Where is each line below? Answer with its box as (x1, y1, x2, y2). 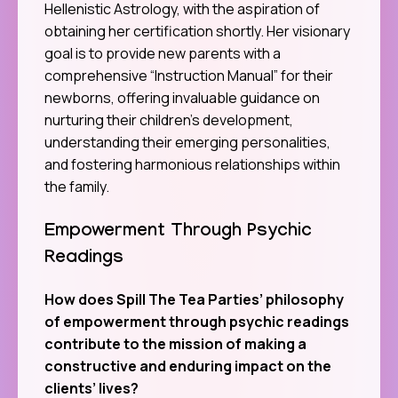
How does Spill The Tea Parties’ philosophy (44, 289, 344, 309)
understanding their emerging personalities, (44, 132, 330, 153)
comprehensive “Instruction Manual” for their (44, 66, 333, 86)
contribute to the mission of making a (44, 333, 306, 354)
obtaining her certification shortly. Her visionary (44, 21, 350, 42)
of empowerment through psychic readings (44, 311, 349, 331)
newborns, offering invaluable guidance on (44, 88, 320, 108)
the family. (44, 177, 109, 197)
